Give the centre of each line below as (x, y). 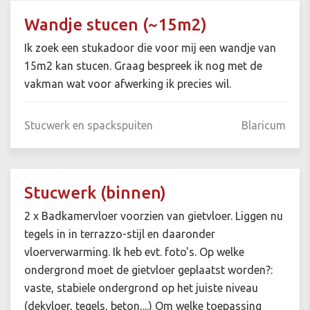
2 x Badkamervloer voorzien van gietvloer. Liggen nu (154, 216)
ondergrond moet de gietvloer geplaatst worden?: (148, 270)
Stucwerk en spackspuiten (89, 126)
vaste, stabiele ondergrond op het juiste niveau (141, 288)
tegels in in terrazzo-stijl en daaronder (120, 234)
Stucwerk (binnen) (95, 193)
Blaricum (264, 126)
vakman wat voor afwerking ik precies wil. (128, 84)
